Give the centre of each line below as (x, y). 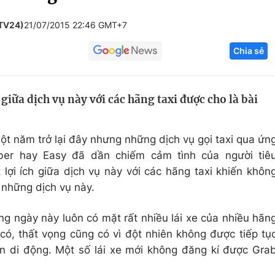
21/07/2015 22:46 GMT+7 (76, 25)
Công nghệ (225, 60)
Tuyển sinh (73, 83)
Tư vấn (215, 153)
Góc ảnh (230, 15)
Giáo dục (69, 60)
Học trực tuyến (83, 106)
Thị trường (223, 130)
